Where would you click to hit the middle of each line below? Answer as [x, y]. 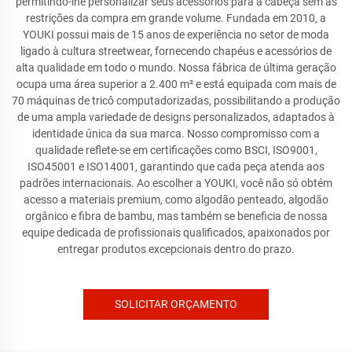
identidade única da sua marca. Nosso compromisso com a [176, 134]
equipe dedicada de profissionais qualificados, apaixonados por [176, 233]
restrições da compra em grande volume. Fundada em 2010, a [176, 18]
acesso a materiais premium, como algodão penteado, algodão [176, 200]
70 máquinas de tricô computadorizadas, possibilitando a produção [176, 101]
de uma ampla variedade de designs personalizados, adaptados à [176, 117]
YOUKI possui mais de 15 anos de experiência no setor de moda [176, 35]
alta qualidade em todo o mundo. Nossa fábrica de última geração [176, 68]
